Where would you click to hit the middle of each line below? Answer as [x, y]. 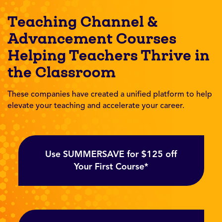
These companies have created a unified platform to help [110, 94]
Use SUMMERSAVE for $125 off [111, 154]
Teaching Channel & [83, 21]
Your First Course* [111, 166]
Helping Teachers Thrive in [109, 55]
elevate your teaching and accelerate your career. [96, 105]
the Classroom [61, 72]
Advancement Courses [92, 38]
